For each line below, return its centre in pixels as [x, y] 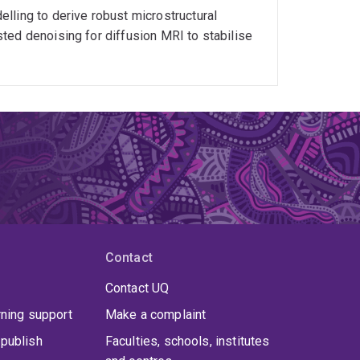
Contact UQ [137, 288]
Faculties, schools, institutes [187, 342]
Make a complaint [155, 315]
